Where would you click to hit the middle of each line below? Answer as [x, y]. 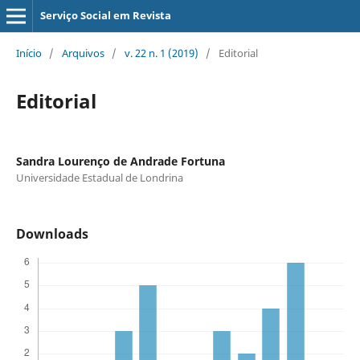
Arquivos [83, 53]
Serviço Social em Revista [105, 15]
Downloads [52, 233]
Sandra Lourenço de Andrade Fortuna [120, 161]
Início [29, 53]
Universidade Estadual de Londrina [99, 177]
